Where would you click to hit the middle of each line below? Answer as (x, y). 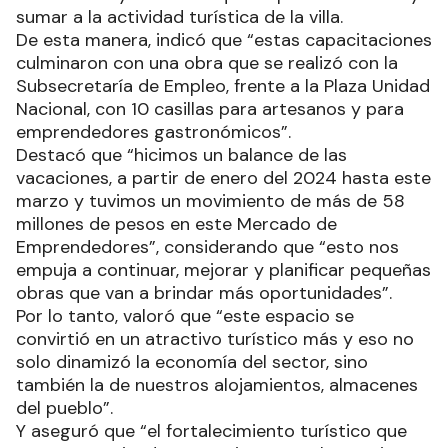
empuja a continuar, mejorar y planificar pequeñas (223, 269)
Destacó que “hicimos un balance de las (181, 154)
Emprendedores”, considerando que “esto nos (207, 246)
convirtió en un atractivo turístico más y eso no (215, 338)
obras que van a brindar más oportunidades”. (206, 292)
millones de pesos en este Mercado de (176, 223)
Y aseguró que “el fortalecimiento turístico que (211, 430)
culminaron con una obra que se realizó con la (207, 62)
